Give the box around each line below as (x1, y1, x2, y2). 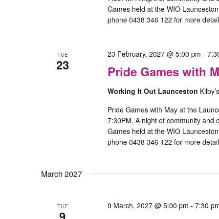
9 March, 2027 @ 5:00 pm (107, 200, 189, 211)
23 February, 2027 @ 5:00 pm (107, 49, 201, 59)
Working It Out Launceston (107, 86, 200, 96)
